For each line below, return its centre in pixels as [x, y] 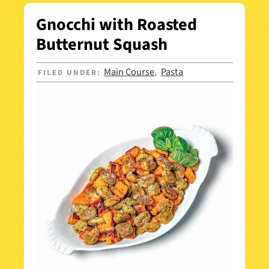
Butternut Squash [102, 45]
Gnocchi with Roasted [116, 25]
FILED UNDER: [71, 73]
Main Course [129, 72]
